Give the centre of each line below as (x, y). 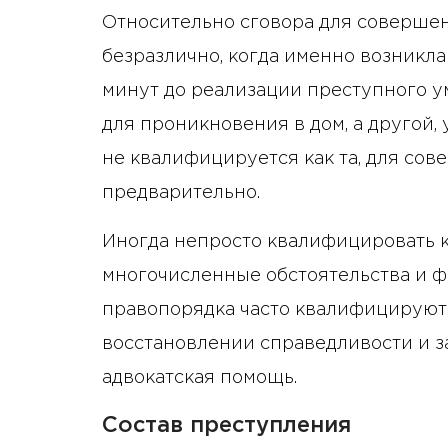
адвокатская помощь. (199, 378)
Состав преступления (226, 426)
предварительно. (181, 193)
